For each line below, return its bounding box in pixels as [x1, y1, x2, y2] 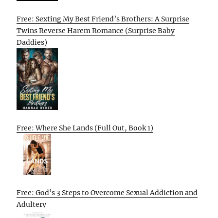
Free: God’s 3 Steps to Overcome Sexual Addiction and [17, 188, 198, 198]
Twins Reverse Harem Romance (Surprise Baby [17, 26, 175, 35]
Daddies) [17, 37, 48, 47]
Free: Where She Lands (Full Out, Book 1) [17, 123, 154, 132]
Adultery [17, 200, 47, 209]
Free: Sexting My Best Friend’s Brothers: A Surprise [17, 14, 190, 23]
